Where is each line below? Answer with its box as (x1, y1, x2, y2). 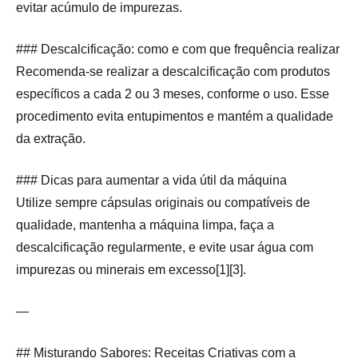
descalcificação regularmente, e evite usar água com (16, 241, 313, 255)
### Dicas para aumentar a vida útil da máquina (16, 173, 287, 188)
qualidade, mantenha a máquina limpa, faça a (16, 218, 274, 233)
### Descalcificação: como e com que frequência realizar (16, 42, 340, 57)
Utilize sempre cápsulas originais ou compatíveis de (16, 196, 310, 210)
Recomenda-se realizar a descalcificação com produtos (16, 65, 330, 79)
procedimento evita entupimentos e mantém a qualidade (16, 109, 333, 124)
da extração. (16, 132, 86, 146)
